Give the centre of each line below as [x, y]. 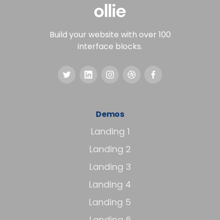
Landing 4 [110, 185]
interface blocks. [110, 47]
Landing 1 [110, 132]
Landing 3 [110, 167]
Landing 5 [110, 202]
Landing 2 [110, 149]
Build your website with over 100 [110, 35]
